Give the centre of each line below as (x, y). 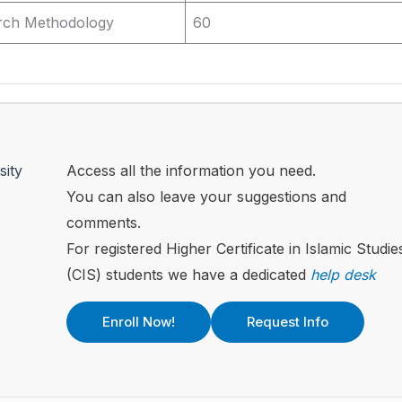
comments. (104, 223)
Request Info (288, 322)
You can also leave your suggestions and (206, 197)
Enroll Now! (139, 322)
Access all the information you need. (191, 171)
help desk (343, 275)
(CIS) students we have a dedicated (188, 275)
